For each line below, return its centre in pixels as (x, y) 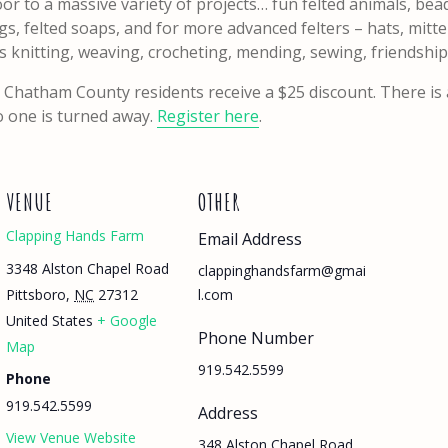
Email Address (250, 239)
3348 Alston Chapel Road (87, 268)
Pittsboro (36, 294)
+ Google (127, 320)
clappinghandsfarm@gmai (282, 270)
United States (49, 320)
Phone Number (256, 338)
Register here (208, 116)
